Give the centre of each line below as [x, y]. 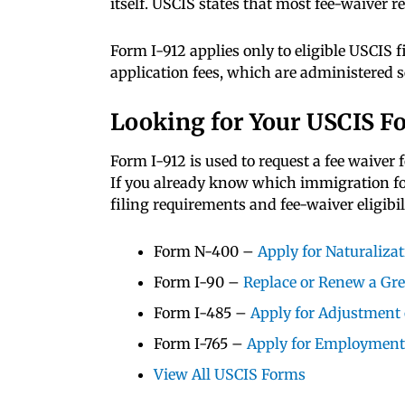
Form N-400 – [206, 251]
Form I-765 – [200, 343]
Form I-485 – [202, 312]
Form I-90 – [198, 282]
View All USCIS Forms [230, 374]
